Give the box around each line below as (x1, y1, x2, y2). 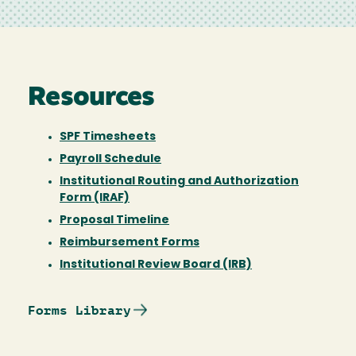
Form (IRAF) (60, 192, 130, 204)
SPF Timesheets (60, 130, 156, 143)
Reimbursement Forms (60, 236, 199, 249)
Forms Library (28, 302, 131, 318)
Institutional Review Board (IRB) (60, 258, 252, 271)
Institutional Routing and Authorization (60, 175, 299, 188)
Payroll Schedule (60, 153, 161, 165)
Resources (28, 85, 155, 112)
